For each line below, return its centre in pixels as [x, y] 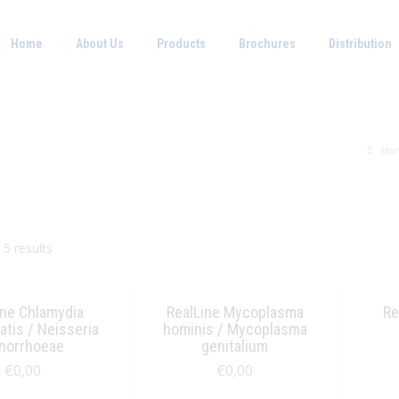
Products [181, 44]
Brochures [267, 44]
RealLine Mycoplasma [235, 312]
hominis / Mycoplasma [235, 329]
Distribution [360, 44]
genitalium [235, 346]
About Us [100, 44]
